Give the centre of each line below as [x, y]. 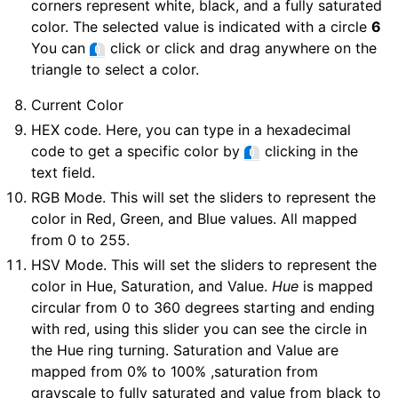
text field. [64, 172]
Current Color [78, 105]
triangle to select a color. [115, 69]
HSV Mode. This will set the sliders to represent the [204, 265]
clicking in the [310, 151]
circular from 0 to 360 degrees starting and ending [203, 307]
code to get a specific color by [138, 151]
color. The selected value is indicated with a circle [202, 27]
